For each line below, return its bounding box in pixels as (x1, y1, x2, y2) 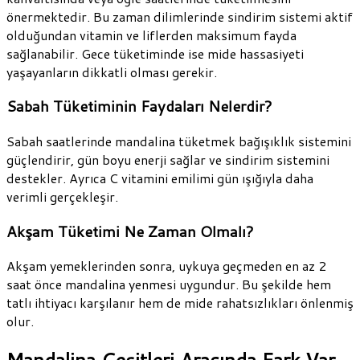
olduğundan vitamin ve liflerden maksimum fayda (6, 25, 297, 44)
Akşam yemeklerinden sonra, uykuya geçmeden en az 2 (6, 256, 326, 276)
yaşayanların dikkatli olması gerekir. (6, 62, 217, 81)
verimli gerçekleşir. (6, 187, 118, 206)
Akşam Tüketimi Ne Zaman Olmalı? (6, 220, 254, 242)
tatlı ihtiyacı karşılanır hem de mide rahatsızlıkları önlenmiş (6, 293, 354, 313)
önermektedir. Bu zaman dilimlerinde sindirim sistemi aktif (6, 6, 353, 26)
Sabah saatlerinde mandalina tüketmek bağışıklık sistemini (6, 132, 351, 150)
